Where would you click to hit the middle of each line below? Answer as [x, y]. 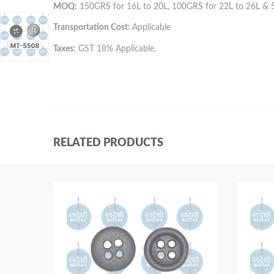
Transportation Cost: [93, 28]
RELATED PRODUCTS [108, 143]
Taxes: [65, 49]
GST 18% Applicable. [116, 49]
